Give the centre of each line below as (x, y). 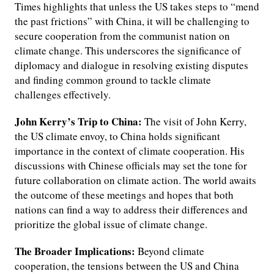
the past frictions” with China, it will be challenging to (132, 21)
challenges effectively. (63, 95)
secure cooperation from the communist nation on (122, 36)
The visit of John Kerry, (194, 122)
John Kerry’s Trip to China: (78, 122)
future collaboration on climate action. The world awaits (135, 180)
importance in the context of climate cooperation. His (130, 151)
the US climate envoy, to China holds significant (117, 136)
